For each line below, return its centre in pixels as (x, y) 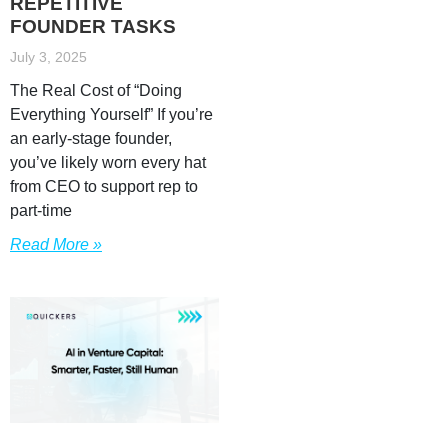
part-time (41, 210)
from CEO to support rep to (104, 186)
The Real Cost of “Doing (96, 90)
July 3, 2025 (48, 56)
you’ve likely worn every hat (108, 162)
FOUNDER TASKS (93, 26)
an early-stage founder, (91, 138)
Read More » (56, 244)
